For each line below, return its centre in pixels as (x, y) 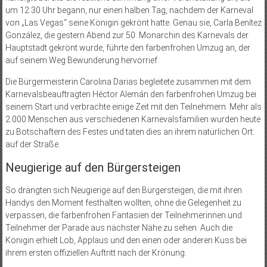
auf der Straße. (32, 144)
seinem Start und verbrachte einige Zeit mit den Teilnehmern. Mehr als (133, 106)
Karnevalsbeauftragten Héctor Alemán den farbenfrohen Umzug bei (131, 94)
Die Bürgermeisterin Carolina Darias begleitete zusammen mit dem (128, 81)
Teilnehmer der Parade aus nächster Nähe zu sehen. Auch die (119, 227)
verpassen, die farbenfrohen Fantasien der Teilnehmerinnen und (123, 215)
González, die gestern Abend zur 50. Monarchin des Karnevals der (127, 35)
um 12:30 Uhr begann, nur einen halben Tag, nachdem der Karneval (129, 10)
